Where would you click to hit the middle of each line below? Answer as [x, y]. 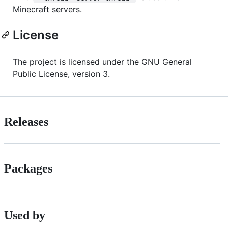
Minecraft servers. [47, 9]
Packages [28, 169]
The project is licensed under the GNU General [102, 61]
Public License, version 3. [61, 74]
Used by [25, 216]
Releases [26, 122]
